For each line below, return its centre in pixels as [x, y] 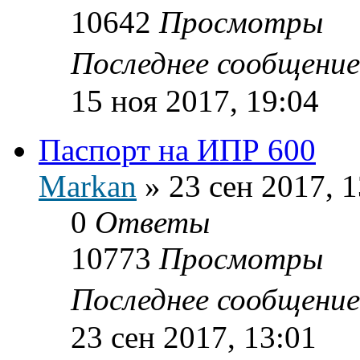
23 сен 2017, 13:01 [194, 337]
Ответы [152, 222]
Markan [88, 186]
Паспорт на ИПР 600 [177, 149]
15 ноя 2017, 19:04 [195, 100]
